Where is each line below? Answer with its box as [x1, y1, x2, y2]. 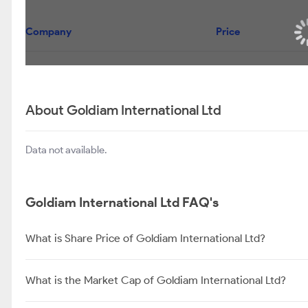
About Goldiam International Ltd [25, 102, 221, 118]
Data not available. [25, 144, 107, 156]
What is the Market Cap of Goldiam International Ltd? [25, 274, 286, 287]
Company [25, 25, 71, 38]
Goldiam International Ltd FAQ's [25, 195, 219, 210]
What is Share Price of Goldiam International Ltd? [25, 232, 265, 245]
